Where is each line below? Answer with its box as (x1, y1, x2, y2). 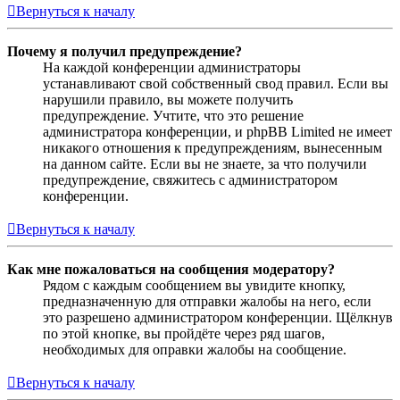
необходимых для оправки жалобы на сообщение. (43, 341, 346, 357)
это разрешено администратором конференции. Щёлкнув (43, 309, 393, 325)
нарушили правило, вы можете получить (43, 91, 293, 107)
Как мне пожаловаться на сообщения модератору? (7, 261, 335, 277)
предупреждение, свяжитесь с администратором (43, 171, 337, 187)
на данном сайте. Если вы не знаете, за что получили (43, 155, 367, 171)
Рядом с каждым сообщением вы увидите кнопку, (43, 277, 346, 293)
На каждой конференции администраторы (43, 59, 301, 75)
